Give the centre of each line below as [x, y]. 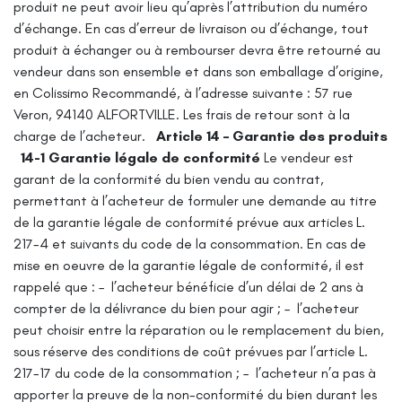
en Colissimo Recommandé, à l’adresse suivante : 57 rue [183, 92]
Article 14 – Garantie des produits [272, 135]
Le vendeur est [309, 157]
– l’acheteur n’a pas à [310, 372]
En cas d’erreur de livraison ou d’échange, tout [227, 28]
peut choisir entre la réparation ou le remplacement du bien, [199, 329]
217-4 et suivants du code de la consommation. [158, 243]
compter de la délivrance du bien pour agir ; [147, 308]
